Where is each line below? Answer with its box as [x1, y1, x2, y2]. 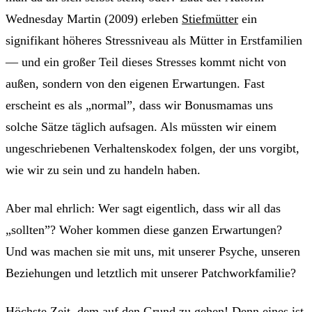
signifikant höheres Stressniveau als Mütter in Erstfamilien [6, 33, 302, 47]
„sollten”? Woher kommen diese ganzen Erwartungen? [6, 222, 282, 237]
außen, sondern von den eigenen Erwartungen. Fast [6, 76, 265, 91]
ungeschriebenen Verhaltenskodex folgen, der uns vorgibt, [6, 141, 299, 155]
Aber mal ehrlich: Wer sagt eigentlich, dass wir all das [6, 201, 281, 215]
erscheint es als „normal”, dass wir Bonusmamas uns [6, 97, 273, 112]
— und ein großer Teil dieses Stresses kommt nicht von [6, 54, 286, 69]
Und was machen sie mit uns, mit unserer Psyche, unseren [6, 244, 300, 258]
